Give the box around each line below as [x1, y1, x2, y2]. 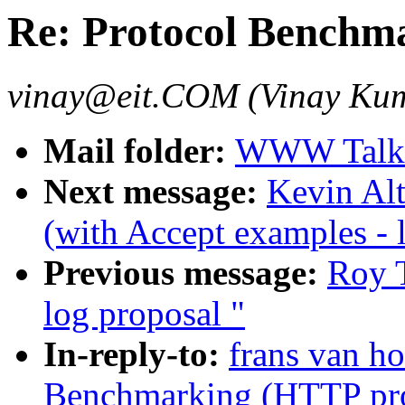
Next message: [43, 172, 267, 212]
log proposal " [43, 294, 245, 334]
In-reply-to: [43, 334, 229, 374]
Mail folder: [43, 131, 235, 171]
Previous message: [43, 253, 327, 293]
